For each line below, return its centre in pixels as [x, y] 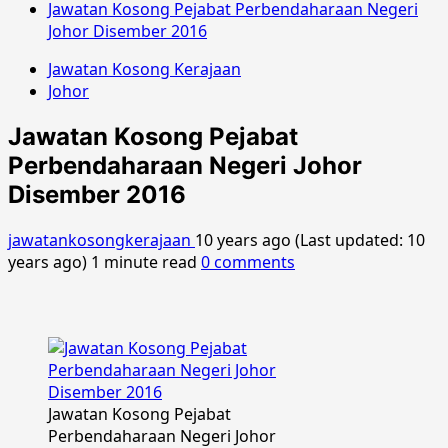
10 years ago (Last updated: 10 [310, 239]
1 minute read [144, 261]
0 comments [248, 261]
